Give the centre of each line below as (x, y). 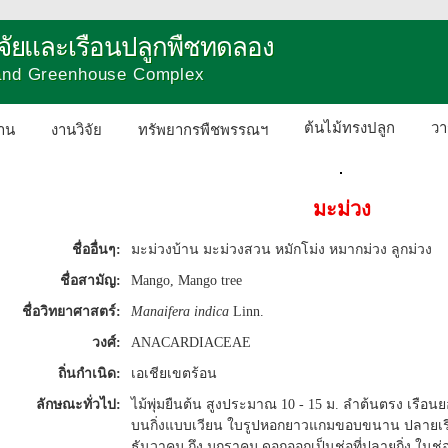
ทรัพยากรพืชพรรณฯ (203, 129)
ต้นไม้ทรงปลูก (349, 128)
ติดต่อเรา (334, 177)
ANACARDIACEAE (191, 342)
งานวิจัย (76, 129)
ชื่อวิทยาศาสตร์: (71, 311)
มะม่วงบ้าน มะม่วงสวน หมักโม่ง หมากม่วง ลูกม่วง (281, 249)
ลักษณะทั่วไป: (78, 404)
